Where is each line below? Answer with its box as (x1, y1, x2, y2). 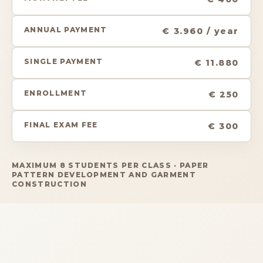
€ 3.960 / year (162, 25, 239, 36)
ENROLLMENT (24, 88, 87, 97)
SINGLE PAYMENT (24, 56, 103, 66)
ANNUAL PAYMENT (24, 25, 107, 34)
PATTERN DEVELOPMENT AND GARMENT (12, 170, 196, 179)
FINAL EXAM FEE (24, 120, 98, 129)
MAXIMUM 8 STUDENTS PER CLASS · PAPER (12, 160, 209, 170)
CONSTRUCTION (12, 179, 87, 188)
